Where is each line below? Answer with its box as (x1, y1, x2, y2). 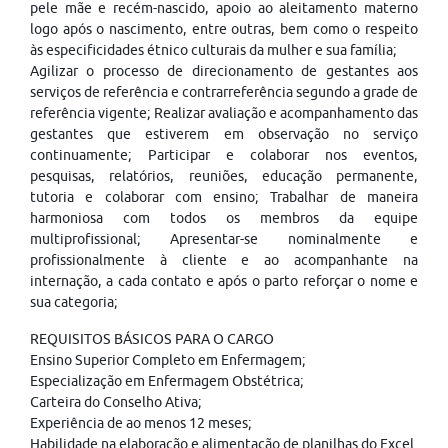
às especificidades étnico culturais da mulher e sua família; (30, 42, 397, 58)
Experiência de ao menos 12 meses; (30, 415, 252, 431)
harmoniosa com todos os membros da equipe (30, 210, 418, 226)
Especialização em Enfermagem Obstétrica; (30, 373, 304, 389)
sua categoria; (30, 294, 118, 310)
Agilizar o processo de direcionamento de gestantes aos (30, 63, 418, 79)
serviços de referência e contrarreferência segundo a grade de (30, 84, 418, 100)
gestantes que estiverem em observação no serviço (30, 126, 418, 142)
